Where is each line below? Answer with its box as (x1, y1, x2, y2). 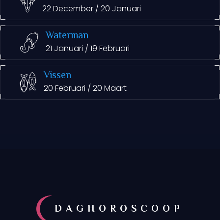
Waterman (46, 28, 88, 44)
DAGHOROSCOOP (54, 201, 184, 217)
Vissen (44, 68, 71, 83)
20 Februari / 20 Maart (44, 82, 127, 94)
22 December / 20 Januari (42, 3, 141, 14)
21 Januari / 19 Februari (46, 43, 130, 54)
